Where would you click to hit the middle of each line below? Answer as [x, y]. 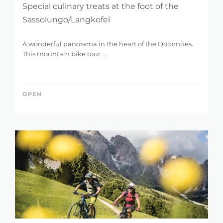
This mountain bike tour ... [64, 54]
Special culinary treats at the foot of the [101, 6]
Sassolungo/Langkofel [66, 20]
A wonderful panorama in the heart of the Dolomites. [108, 44]
